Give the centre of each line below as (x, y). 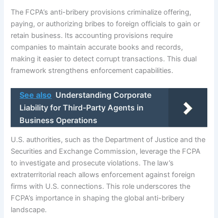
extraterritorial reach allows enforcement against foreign (103, 175)
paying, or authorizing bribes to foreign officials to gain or (106, 24)
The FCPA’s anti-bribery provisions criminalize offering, (101, 12)
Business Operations (59, 120)
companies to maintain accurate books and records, (97, 47)
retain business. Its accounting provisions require (92, 36)
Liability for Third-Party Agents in (82, 107)
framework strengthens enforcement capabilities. (92, 71)
